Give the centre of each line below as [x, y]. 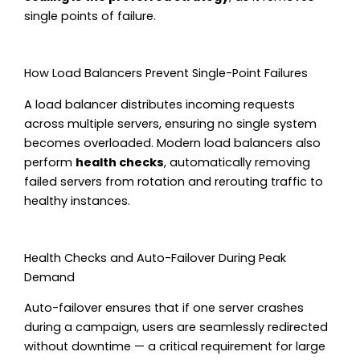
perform [50, 162]
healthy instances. [77, 200]
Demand [49, 278]
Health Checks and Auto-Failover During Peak [155, 258]
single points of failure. [90, 16]
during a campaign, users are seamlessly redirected [176, 327]
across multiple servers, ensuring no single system [170, 123]
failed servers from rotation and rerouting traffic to [174, 181]
